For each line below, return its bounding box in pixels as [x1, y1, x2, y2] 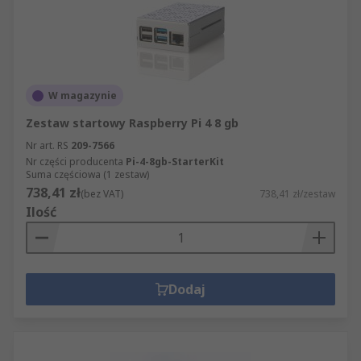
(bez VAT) [81, 187, 123, 201]
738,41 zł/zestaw [259, 187, 335, 201]
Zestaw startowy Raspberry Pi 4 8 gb [26, 115, 239, 131]
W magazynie [48, 89, 117, 102]
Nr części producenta [26, 155, 123, 168]
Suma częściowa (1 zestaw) [26, 168, 149, 181]
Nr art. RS [26, 139, 68, 152]
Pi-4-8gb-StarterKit [126, 155, 224, 168]
